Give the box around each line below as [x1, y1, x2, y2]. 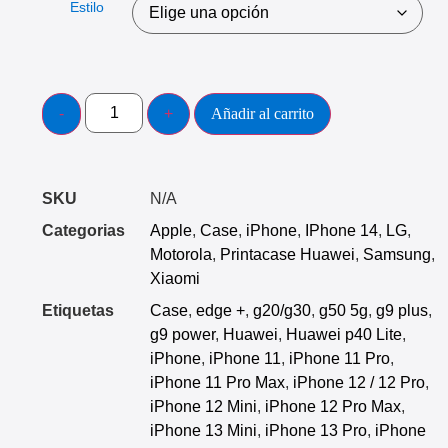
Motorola [150, 245, 212, 263]
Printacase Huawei [220, 245, 355, 263]
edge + [196, 301, 245, 319]
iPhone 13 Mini [150, 421, 257, 439]
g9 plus [376, 301, 428, 319]
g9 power [150, 325, 215, 343]
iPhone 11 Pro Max [150, 373, 285, 391]
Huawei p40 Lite [286, 325, 402, 343]
